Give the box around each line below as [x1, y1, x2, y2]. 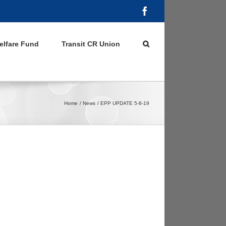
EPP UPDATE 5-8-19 [100, 100, 149, 106]
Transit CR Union [62, 40, 120, 48]
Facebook [149, 6, 184, 15]
